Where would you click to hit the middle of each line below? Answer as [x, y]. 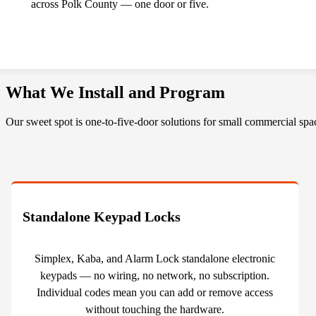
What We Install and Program [115, 92]
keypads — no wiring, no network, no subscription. [154, 276]
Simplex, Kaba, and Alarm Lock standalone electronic [154, 259]
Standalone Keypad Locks [102, 217]
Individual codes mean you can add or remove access [154, 293]
